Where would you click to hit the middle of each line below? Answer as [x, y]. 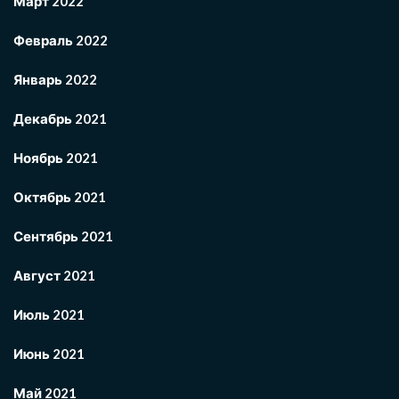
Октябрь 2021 [60, 197]
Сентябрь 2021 [63, 236]
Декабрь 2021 [60, 118]
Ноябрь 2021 [56, 158]
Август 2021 [54, 275]
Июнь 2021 [49, 354]
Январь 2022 [55, 79]
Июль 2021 [49, 314]
